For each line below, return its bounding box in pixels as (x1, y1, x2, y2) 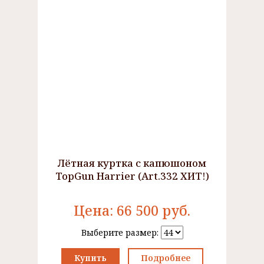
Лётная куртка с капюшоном (58, 156, 206, 170)
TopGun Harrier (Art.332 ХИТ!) (55, 169, 209, 183)
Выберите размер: (81, 227, 161, 238)
